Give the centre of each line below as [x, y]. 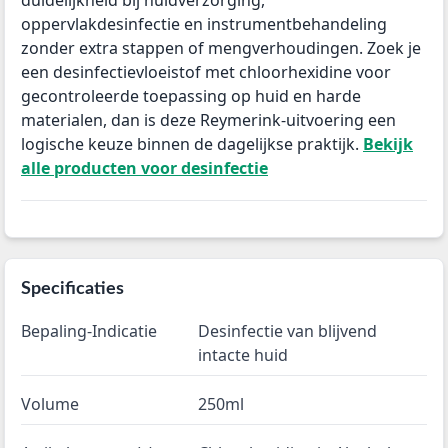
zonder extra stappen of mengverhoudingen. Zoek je [221, 48]
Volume [50, 404]
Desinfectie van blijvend [288, 331]
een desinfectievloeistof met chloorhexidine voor [206, 72]
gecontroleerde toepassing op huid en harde [191, 96]
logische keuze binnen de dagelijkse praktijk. [192, 144]
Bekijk [388, 144]
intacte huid [243, 355]
